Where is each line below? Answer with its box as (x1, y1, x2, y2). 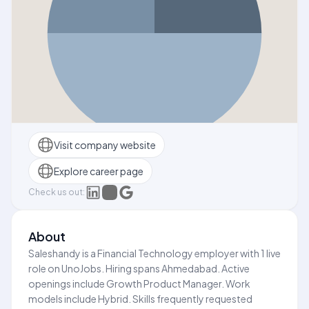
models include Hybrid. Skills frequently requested (28, 292, 252, 305)
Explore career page (54, 164, 143, 177)
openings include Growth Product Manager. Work (28, 277, 250, 290)
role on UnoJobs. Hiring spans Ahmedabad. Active (28, 262, 250, 275)
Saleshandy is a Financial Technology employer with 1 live (28, 247, 281, 259)
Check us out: (28, 187, 85, 197)
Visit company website (54, 138, 156, 151)
